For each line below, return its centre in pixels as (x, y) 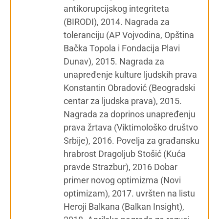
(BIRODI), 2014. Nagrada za (117, 22)
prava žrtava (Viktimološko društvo (131, 127)
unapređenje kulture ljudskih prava (130, 75)
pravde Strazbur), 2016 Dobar (120, 167)
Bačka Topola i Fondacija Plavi (122, 48)
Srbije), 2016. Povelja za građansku (131, 141)
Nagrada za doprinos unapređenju (130, 114)
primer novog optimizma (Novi (122, 180)
